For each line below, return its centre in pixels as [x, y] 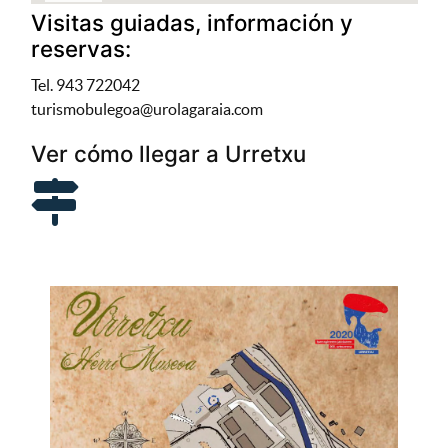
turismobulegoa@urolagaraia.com [146, 108]
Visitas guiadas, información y [191, 22]
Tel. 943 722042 [85, 84]
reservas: [80, 48]
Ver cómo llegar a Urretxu [168, 153]
